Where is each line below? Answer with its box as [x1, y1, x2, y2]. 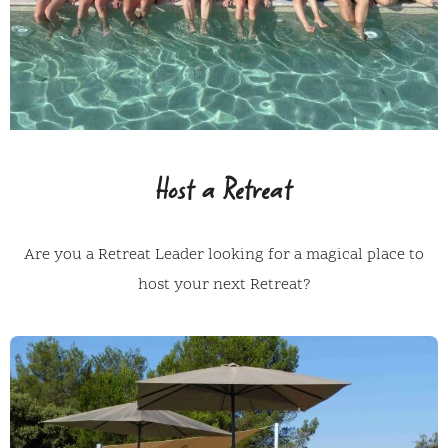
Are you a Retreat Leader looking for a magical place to [24, 244, 424, 267]
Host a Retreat [155, 167, 293, 213]
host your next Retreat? [137, 274, 311, 297]
